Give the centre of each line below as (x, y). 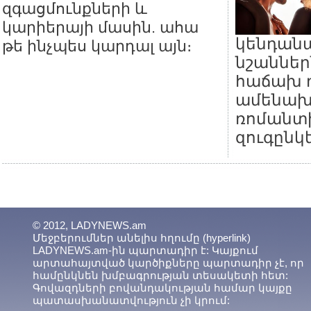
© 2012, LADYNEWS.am (90, 225)
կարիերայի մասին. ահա (100, 27)
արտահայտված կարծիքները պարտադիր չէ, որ (168, 263)
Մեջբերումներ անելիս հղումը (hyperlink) (142, 238)
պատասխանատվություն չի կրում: (131, 300)
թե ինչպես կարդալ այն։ (97, 46)
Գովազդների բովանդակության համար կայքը (162, 288)
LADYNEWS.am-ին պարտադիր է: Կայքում (145, 250)
